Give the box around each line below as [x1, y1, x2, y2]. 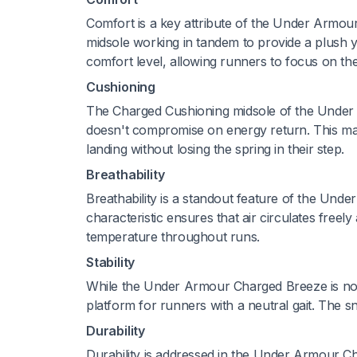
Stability [86, 253, 135, 270]
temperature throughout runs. [86, 228, 260, 245]
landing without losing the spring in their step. [86, 140, 344, 157]
